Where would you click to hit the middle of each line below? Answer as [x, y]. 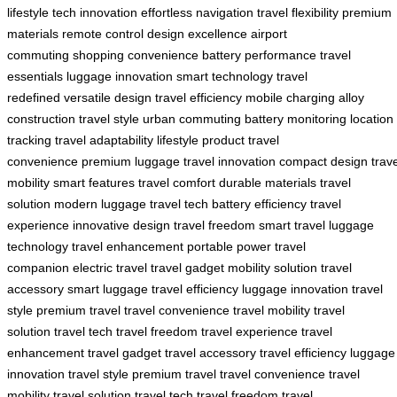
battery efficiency [259, 203]
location [372, 118]
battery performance [259, 54]
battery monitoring [296, 118]
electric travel [110, 267]
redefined [34, 97]
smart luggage [108, 288]
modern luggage [100, 203]
